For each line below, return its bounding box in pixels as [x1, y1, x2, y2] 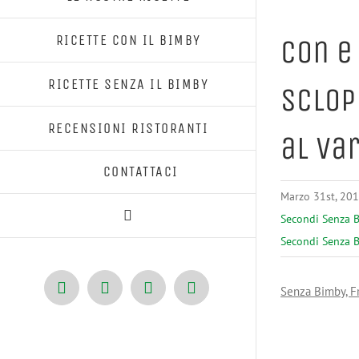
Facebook [60, 285, 123, 304]
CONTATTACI [103, 163, 179, 180]
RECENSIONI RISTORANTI [47, 119, 209, 137]
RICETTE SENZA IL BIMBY [48, 75, 208, 93]
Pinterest [147, 285, 205, 304]
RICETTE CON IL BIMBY [55, 30, 201, 49]
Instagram [190, 285, 256, 304]
